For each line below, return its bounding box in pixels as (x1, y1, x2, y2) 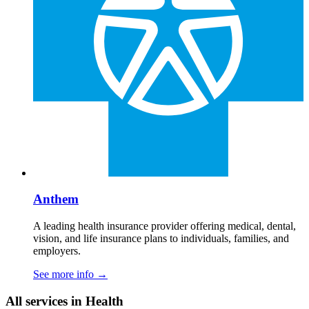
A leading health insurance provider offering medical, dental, (33, 220, 296, 232)
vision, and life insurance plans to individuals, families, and (33, 232, 289, 245)
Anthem (33, 192, 79, 207)
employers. (33, 245, 81, 257)
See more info (33, 268, 97, 281)
